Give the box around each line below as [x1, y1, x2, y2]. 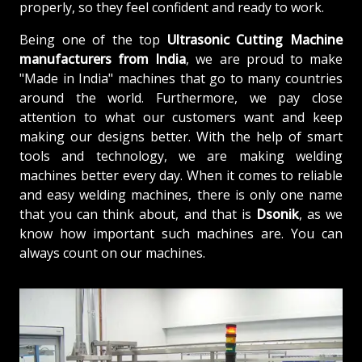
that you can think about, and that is [19, 204, 256, 223]
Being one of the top [19, 30, 167, 48]
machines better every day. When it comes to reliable [19, 166, 343, 184]
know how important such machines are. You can [19, 224, 343, 242]
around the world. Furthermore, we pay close [19, 88, 343, 107]
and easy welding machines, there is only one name [19, 185, 343, 204]
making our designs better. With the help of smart [19, 127, 343, 145]
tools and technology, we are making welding [19, 146, 343, 165]
